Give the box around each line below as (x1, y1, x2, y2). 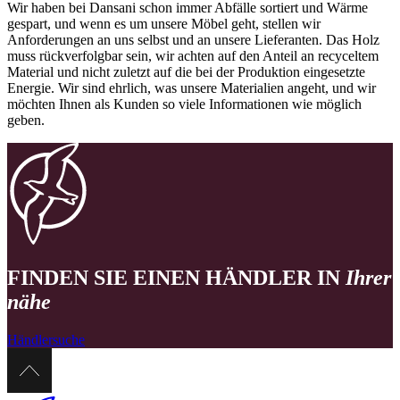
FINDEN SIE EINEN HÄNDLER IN (7, 266, 346, 290)
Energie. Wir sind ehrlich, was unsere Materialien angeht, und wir (7, 80, 376, 96)
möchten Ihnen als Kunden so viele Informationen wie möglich (7, 96, 362, 112)
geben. (7, 112, 48, 129)
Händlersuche (7, 331, 85, 347)
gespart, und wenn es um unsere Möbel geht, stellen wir (7, 16, 321, 32)
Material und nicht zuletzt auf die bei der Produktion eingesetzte (7, 64, 365, 80)
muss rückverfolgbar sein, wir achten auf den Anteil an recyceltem (7, 48, 379, 64)
